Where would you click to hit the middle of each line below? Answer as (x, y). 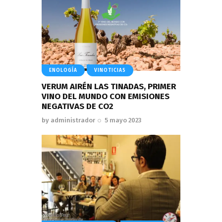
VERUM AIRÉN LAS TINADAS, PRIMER (109, 86)
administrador (73, 120)
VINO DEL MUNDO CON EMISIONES (106, 96)
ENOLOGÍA (63, 71)
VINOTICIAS (110, 71)
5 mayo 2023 (123, 120)
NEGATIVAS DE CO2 (78, 106)
